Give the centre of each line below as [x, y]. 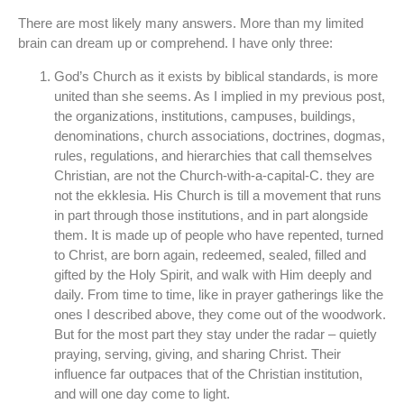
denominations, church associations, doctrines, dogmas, [220, 135]
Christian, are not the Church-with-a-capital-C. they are [214, 175]
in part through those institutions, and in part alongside [211, 215]
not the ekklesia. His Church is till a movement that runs [218, 195]
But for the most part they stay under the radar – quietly [216, 334]
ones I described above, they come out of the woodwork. [220, 314]
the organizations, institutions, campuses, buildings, [205, 115]
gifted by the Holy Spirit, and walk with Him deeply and [213, 274]
